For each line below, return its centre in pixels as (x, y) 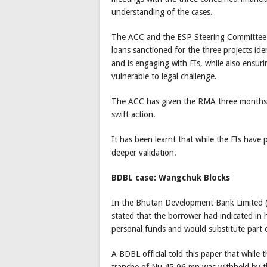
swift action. (133, 115)
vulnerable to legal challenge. (164, 77)
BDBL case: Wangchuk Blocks (171, 178)
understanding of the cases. (162, 12)
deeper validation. (144, 153)
